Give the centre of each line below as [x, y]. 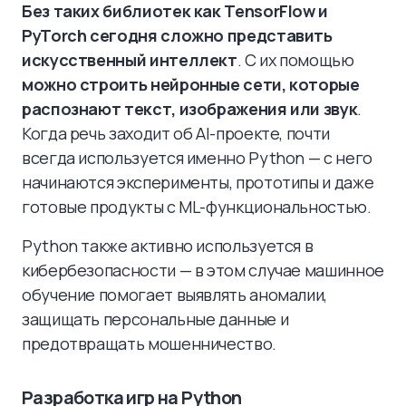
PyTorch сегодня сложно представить [177, 35]
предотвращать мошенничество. [149, 343]
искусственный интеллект [130, 60]
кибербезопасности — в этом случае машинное [203, 270]
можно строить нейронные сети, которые [191, 84]
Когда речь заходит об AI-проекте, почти [176, 133]
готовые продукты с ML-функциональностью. [197, 207]
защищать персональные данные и [155, 319]
